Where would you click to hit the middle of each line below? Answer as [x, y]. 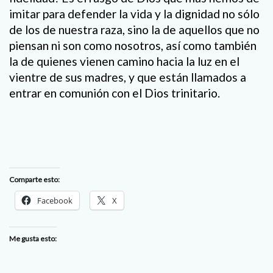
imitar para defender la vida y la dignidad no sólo [134, 13]
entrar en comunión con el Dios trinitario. [115, 93]
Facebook [55, 201]
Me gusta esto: [33, 239]
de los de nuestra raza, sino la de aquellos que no [134, 29]
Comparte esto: [34, 180]
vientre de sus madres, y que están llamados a [128, 77]
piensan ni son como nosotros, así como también [133, 45]
